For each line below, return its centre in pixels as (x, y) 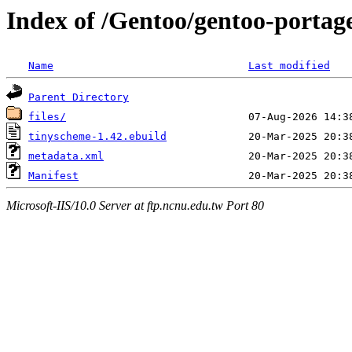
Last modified (289, 66)
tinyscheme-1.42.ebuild (97, 137)
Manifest (53, 176)
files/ (47, 117)
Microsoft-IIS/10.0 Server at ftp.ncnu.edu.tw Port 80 (135, 205)
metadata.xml (66, 156)
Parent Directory (79, 97)
